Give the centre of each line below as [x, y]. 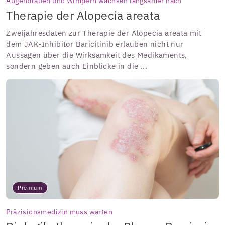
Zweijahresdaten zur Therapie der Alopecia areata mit [104, 33]
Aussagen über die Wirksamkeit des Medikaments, [97, 55]
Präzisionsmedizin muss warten [60, 212]
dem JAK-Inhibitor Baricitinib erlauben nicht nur [95, 44]
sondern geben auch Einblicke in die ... [77, 66]
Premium [30, 188]
